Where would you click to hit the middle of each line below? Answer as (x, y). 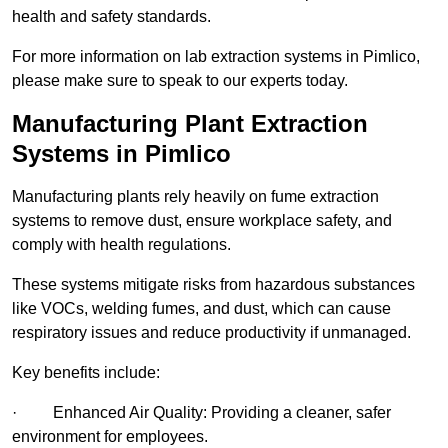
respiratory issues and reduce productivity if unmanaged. (211, 333)
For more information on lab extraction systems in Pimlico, (216, 57)
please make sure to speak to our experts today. (180, 81)
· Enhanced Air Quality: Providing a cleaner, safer (201, 413)
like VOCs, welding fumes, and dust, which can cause (201, 309)
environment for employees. (110, 437)
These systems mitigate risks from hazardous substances (213, 285)
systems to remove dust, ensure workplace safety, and (202, 221)
